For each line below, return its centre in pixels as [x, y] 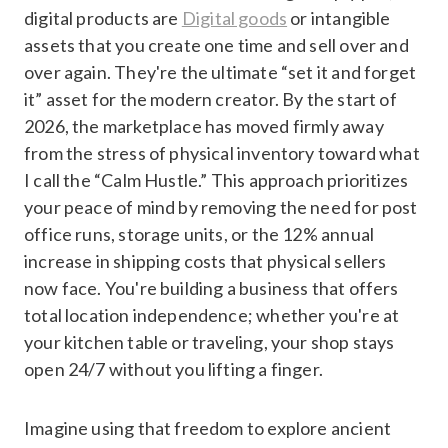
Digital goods [234, 17]
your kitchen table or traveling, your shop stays [209, 341]
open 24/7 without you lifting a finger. [174, 368]
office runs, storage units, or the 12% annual [199, 233]
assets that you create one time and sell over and [216, 44]
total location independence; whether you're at [212, 314]
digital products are [103, 17]
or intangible [339, 17]
